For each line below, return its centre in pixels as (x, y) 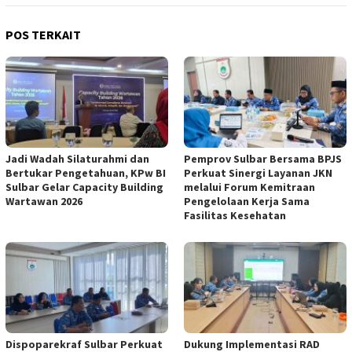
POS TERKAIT (43, 35)
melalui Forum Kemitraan (249, 187)
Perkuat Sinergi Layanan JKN (258, 173)
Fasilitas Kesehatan (235, 216)
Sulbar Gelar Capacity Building (84, 187)
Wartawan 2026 (44, 202)
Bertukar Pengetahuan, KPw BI (86, 173)
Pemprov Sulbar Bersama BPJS (263, 159)
